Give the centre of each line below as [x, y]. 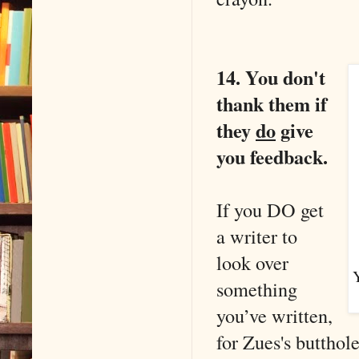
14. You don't [271, 77]
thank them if [272, 103]
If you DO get [270, 209]
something [257, 288]
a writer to [257, 236]
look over [252, 262]
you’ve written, [274, 315]
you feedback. [272, 156]
